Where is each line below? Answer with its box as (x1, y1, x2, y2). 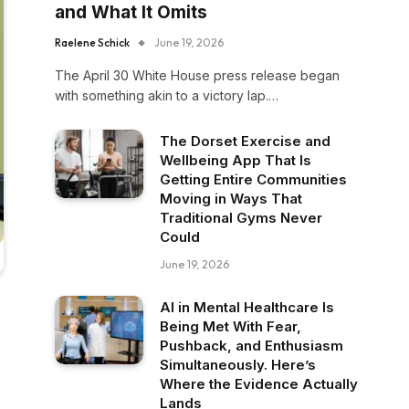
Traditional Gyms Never (160, 209, 322, 226)
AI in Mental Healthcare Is (160, 299, 334, 316)
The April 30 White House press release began (55, 68, 340, 83)
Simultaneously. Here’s (160, 356, 316, 373)
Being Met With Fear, (160, 318, 301, 335)
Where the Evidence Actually (160, 375, 358, 393)
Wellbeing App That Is (160, 152, 311, 169)
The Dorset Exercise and (160, 132, 330, 150)
